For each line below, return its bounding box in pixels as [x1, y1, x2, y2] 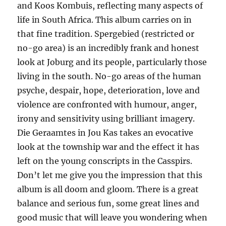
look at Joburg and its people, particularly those [17, 57, 207, 68]
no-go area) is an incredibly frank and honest [17, 43, 200, 53]
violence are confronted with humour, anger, [17, 99, 197, 110]
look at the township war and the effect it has [17, 142, 200, 152]
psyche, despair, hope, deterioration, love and [17, 85, 200, 96]
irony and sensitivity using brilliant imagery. [17, 114, 195, 124]
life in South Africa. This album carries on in [17, 15, 192, 25]
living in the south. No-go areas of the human [17, 71, 202, 82]
